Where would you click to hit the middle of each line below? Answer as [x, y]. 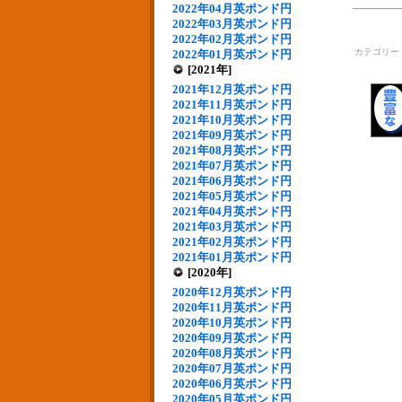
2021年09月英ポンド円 [232, 135]
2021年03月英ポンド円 [232, 227]
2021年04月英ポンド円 [232, 211]
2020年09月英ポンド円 [232, 338]
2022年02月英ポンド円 [232, 39]
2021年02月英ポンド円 [232, 242]
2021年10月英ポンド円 [232, 120]
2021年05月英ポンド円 [232, 196]
